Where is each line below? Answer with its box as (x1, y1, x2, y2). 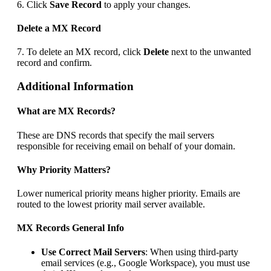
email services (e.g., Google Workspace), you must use (41, 257, 250, 268)
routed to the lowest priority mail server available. (17, 199, 205, 210)
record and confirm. (17, 57, 92, 68)
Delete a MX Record (17, 23, 101, 34)
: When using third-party (145, 246, 238, 257)
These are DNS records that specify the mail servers (17, 129, 214, 140)
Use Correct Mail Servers (41, 246, 145, 257)
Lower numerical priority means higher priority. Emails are (17, 188, 240, 199)
